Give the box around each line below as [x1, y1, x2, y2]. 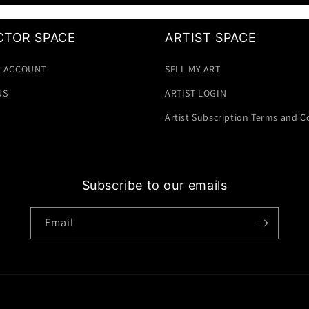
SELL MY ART [165, 63, 221, 76]
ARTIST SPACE [165, 30, 257, 46]
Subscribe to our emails [81, 178, 228, 193]
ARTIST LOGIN [165, 87, 227, 100]
